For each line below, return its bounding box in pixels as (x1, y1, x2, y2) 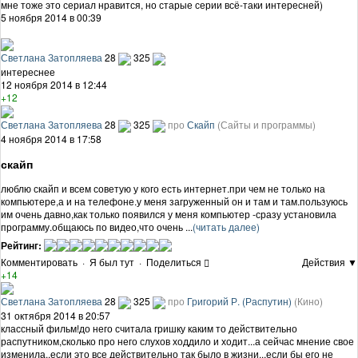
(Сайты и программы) (217, 117, 316, 131)
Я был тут (89, 254, 134, 268)
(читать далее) (193, 219, 260, 233)
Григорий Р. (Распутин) (187, 294, 292, 308)
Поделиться (146, 254, 201, 268)
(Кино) (294, 294, 323, 308)
